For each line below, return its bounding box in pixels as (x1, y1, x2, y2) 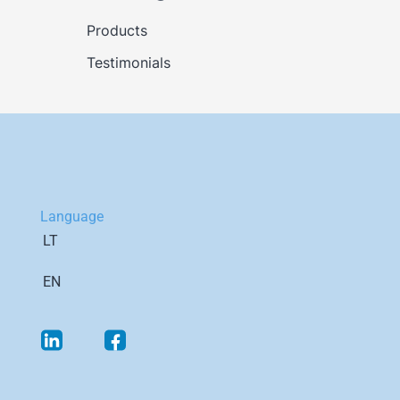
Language (39, 208, 104, 225)
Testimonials (86, 53, 171, 71)
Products (86, 21, 147, 39)
